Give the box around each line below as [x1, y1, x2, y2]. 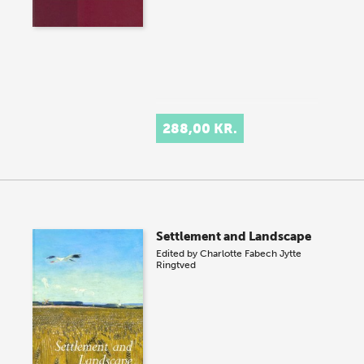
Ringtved [156, 259, 197, 271]
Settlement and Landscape [156, 229, 312, 244]
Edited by [156, 248, 201, 259]
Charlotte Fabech [200, 248, 278, 259]
